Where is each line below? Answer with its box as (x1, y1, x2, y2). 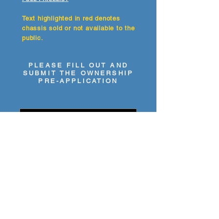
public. (22, 34, 44, 42)
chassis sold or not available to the (22, 24, 135, 32)
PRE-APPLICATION (38, 77, 118, 85)
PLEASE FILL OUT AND (28, 62, 128, 69)
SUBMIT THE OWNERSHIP (23, 69, 133, 77)
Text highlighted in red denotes (22, 15, 120, 22)
